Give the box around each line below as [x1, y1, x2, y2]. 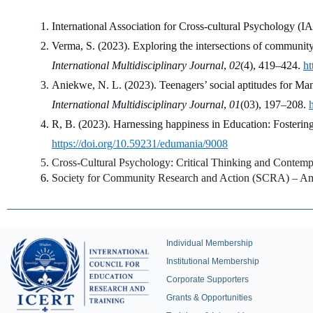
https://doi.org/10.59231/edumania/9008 [52, 137, 228, 150]
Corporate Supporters [166, 275, 249, 285]
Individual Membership [166, 238, 253, 249]
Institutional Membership [166, 256, 259, 267]
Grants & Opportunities [166, 293, 252, 303]
